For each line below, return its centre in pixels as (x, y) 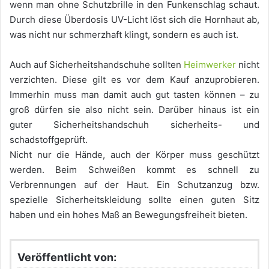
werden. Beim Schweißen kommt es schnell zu (134, 170)
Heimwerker (210, 65)
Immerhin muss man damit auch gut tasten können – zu (134, 95)
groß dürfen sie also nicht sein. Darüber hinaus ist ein (134, 110)
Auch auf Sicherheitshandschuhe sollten (97, 65)
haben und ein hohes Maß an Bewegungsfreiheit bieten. (128, 215)
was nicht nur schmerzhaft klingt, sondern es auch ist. (124, 35)
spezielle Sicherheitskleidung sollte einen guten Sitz (134, 200)
